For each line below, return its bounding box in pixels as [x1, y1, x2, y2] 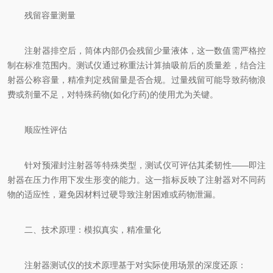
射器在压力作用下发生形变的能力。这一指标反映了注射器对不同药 [7, 175, 266, 185]
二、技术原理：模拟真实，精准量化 [7, 225, 161, 235]
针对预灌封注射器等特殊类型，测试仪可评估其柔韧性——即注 [7, 160, 266, 170]
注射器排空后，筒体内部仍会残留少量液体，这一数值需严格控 [7, 46, 266, 55]
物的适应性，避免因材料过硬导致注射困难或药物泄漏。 [7, 190, 221, 199]
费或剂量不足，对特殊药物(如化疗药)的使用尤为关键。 [7, 90, 218, 99]
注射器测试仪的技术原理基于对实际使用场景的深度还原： [7, 260, 246, 270]
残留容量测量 [7, 10, 76, 20]
